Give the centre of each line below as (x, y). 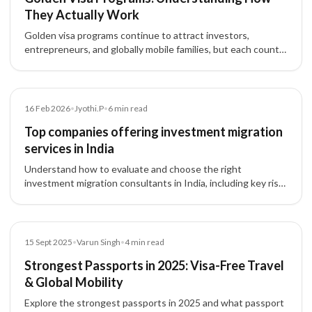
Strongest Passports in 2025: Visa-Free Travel (154, 265)
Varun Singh (99, 242)
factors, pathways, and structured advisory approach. (140, 197)
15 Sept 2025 (48, 242)
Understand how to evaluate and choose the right (133, 169)
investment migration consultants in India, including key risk (154, 183)
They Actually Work (82, 15)
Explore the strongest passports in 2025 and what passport (154, 303)
